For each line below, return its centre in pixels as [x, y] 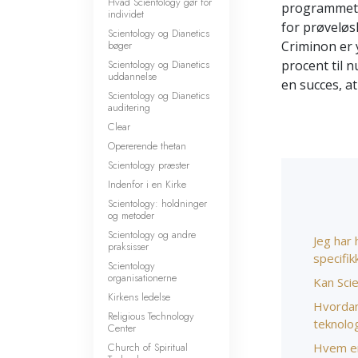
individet [126, 14]
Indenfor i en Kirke [147, 184]
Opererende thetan [147, 146]
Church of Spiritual [148, 347]
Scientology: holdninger [157, 203]
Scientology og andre [152, 235]
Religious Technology [151, 316]
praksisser [128, 247]
